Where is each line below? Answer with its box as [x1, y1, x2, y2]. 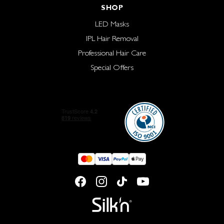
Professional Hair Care [78, 48, 146, 58]
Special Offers [90, 62, 133, 72]
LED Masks [95, 19, 129, 29]
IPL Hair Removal [85, 33, 138, 43]
